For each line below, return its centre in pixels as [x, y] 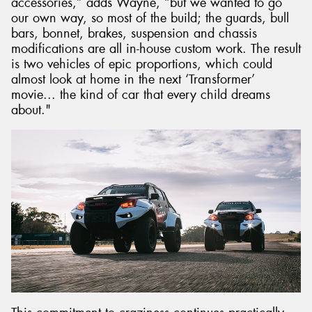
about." [31, 110]
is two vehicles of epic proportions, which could [142, 64]
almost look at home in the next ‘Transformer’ [133, 79]
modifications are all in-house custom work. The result [156, 48]
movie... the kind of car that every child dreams [141, 94]
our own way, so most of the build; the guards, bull [150, 18]
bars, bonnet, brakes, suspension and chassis [134, 33]
